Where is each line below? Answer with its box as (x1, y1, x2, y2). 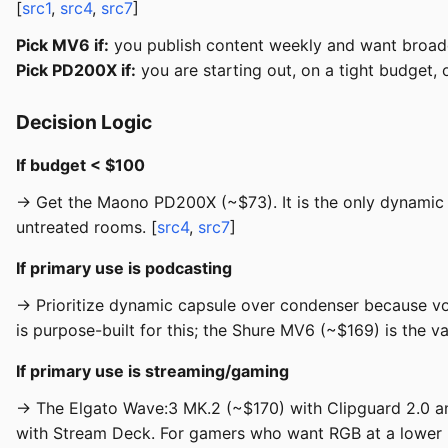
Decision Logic (16, 110, 152, 135)
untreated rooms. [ (16, 217, 157, 238)
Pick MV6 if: (16, 35, 109, 56)
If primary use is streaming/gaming (16, 361, 289, 382)
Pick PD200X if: (16, 60, 136, 81)
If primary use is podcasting (16, 258, 232, 279)
